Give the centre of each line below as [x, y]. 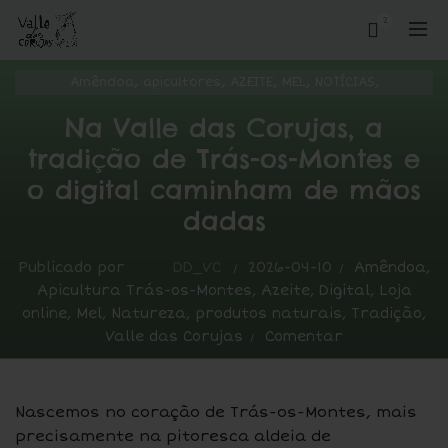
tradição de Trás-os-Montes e [224, 158]
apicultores [181, 82]
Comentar [304, 336]
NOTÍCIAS [344, 82]
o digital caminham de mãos [224, 189]
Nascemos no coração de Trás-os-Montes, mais [216, 412]
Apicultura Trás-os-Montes [144, 290]
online [44, 313]
